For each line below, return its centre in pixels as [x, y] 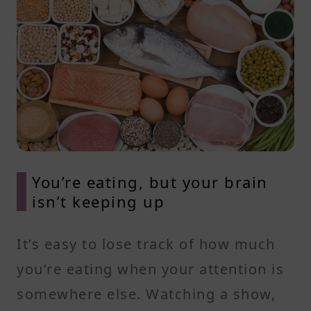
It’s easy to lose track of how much [146, 244]
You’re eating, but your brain [150, 182]
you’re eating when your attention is [150, 269]
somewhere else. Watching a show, [146, 294]
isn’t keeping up [98, 201]
